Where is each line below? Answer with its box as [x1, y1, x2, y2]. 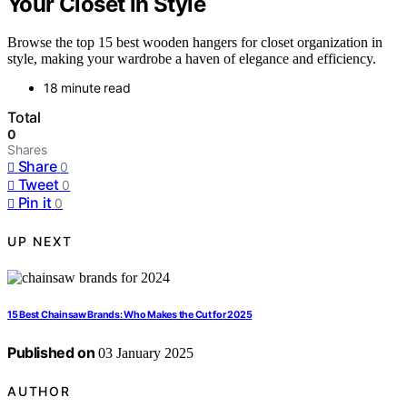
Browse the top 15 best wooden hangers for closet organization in [7, 35, 382, 51]
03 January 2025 [94, 345, 194, 362]
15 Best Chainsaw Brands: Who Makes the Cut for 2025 [7, 309, 253, 322]
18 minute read [44, 80, 131, 96]
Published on [7, 343, 95, 362]
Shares [7, 142, 47, 158]
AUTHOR [7, 382, 71, 399]
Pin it [17, 194, 52, 213]
